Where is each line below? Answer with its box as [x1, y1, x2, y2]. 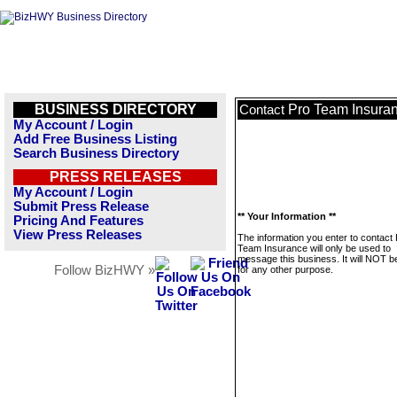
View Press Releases [13, 228, 142, 242]
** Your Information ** [237, 211, 336, 222]
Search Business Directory [13, 146, 179, 160]
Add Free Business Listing [13, 132, 177, 146]
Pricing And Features [13, 214, 144, 228]
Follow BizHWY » [54, 263, 155, 277]
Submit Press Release [13, 199, 149, 214]
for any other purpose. [237, 264, 333, 275]
